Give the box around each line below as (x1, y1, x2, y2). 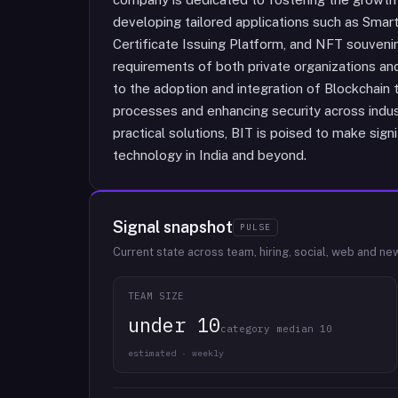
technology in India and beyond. (113, 147, 306, 163)
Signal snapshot (113, 218, 233, 236)
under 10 (128, 312, 220, 338)
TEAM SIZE (128, 290, 185, 302)
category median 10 (220, 322, 332, 335)
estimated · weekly (128, 347, 224, 359)
